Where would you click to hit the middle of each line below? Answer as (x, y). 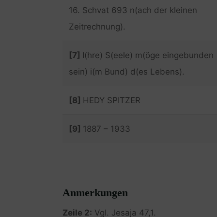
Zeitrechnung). (97, 26)
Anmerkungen (95, 192)
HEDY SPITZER (111, 100)
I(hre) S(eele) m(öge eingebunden (148, 55)
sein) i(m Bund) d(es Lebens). (126, 71)
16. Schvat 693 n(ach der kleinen (133, 10)
